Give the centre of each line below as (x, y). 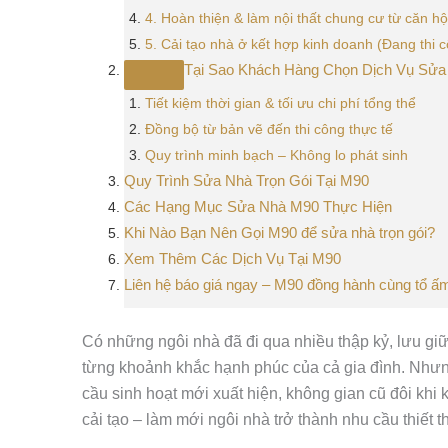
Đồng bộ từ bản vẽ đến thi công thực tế (269, 129)
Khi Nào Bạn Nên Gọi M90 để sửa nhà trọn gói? (279, 232)
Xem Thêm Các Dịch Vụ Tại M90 (232, 258)
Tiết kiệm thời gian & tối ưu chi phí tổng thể (280, 103)
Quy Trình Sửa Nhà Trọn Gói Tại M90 (246, 180)
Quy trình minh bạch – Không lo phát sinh (276, 155)
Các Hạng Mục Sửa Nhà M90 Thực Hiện (258, 206)
